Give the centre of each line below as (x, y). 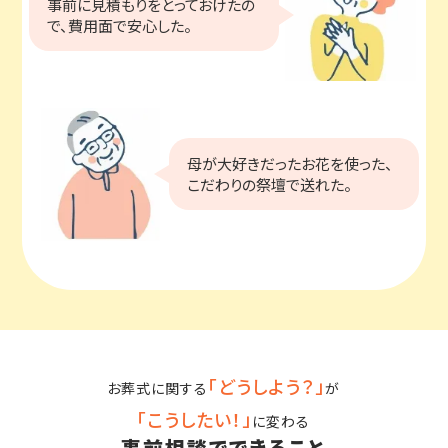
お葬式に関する (158, 387)
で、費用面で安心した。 (119, 25)
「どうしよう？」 (267, 385)
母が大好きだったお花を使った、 (290, 164)
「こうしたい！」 (195, 418)
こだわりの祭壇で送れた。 (270, 185)
